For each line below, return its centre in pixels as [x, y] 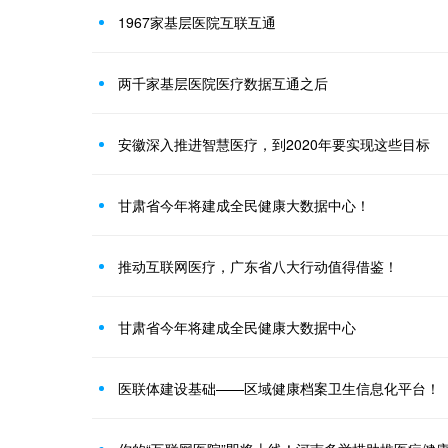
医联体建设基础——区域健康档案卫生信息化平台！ [279, 388]
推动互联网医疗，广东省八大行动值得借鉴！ [258, 266]
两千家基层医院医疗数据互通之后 [223, 83]
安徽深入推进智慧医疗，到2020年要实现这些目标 [274, 144]
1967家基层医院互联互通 [197, 22]
